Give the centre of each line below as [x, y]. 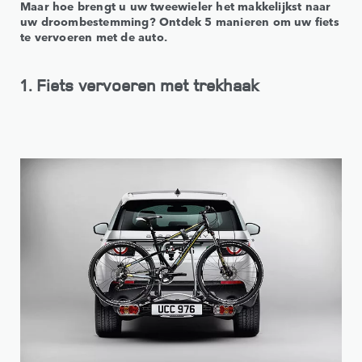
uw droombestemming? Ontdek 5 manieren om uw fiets [180, 21]
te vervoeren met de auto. [94, 36]
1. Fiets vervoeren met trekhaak [140, 84]
